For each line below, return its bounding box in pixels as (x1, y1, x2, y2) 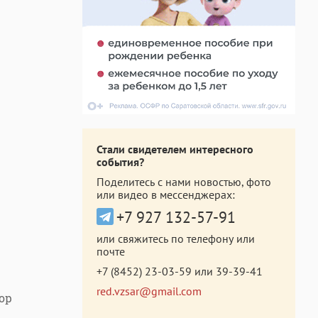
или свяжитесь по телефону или (97, 231, 255, 246)
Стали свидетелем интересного (97, 142, 253, 156)
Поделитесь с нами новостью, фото (97, 175, 271, 189)
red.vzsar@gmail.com (97, 284, 202, 298)
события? (97, 155, 144, 169)
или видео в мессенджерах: (97, 187, 235, 202)
